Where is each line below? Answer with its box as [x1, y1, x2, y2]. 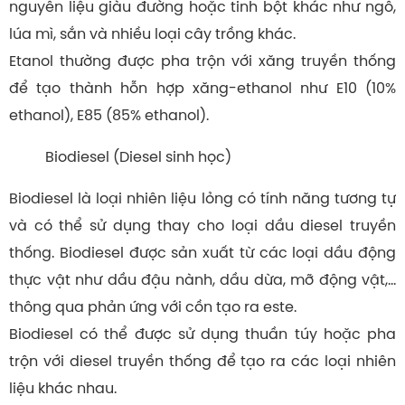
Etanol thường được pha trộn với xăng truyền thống [9, 51, 396, 71]
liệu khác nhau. [9, 378, 117, 399]
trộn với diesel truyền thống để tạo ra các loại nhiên [9, 351, 396, 372]
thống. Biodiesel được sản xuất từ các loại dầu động [9, 242, 396, 263]
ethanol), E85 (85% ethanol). [9, 105, 209, 126]
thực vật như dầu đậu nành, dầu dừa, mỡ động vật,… [9, 269, 396, 290]
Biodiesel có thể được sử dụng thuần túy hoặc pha [9, 324, 396, 344]
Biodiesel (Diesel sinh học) [45, 146, 231, 167]
